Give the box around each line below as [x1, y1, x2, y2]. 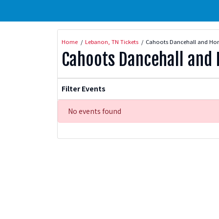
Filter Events [62, 84, 106, 94]
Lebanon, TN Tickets [85, 37, 138, 45]
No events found [68, 106, 121, 116]
